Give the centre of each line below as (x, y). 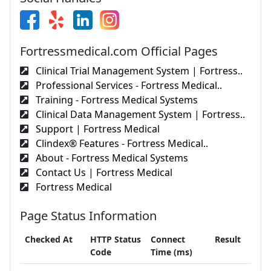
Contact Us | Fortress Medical (103, 172)
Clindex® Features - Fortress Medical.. (121, 143)
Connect (168, 239)
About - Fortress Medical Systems (111, 158)
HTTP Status (116, 239)
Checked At (49, 239)
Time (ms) (171, 252)
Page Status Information (88, 215)
